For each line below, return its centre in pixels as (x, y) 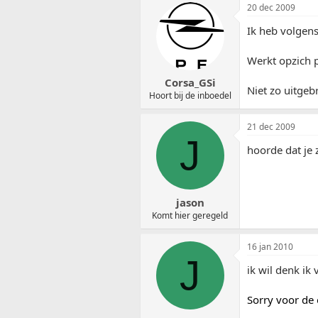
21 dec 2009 (271, 127)
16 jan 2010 (270, 246)
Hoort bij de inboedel (190, 96)
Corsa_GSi (190, 83)
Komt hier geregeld (190, 215)
